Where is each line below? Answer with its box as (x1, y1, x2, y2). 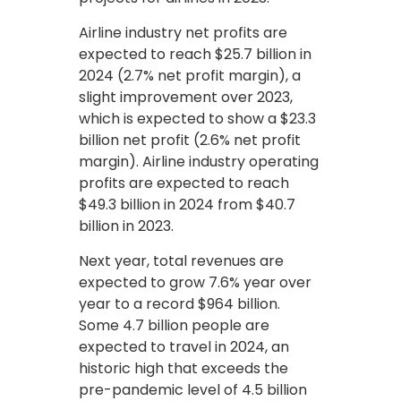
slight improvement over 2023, (79, 86, 293, 107)
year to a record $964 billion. (79, 293, 280, 314)
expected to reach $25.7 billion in (79, 43, 311, 64)
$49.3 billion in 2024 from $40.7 (79, 193, 295, 215)
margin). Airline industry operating (79, 150, 319, 172)
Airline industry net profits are (79, 21, 287, 43)
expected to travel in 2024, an (79, 336, 289, 357)
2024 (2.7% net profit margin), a (79, 64, 301, 86)
